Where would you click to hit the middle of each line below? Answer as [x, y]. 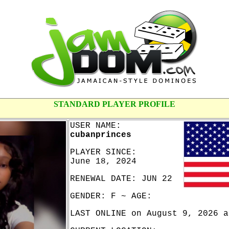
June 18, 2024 [103, 162]
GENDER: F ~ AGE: [111, 196]
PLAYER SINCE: [103, 152]
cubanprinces [101, 135]
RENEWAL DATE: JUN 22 [121, 179]
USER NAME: [96, 126]
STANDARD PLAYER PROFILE [114, 104]
